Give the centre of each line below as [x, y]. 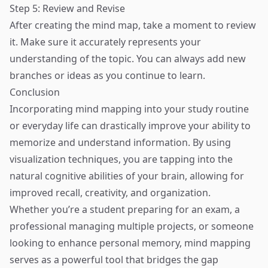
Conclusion [35, 92]
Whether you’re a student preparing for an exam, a [125, 209]
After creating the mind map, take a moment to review [133, 25]
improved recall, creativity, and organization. [110, 193]
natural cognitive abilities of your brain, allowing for [127, 176]
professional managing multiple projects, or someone [132, 226]
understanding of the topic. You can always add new [128, 59]
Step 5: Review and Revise [67, 8]
